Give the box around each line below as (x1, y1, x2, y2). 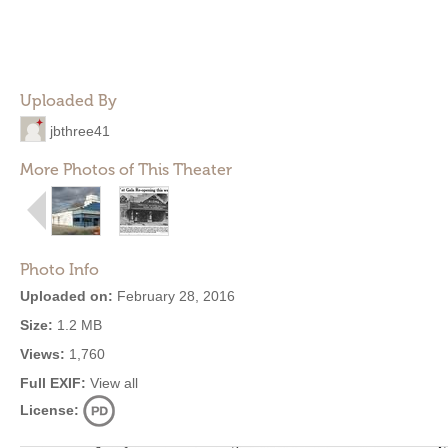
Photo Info (20, 260, 99, 279)
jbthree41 (50, 122, 110, 139)
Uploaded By (20, 91, 117, 110)
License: (20, 402, 79, 418)
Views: (20, 346, 65, 362)
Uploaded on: (20, 288, 113, 304)
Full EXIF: (20, 375, 86, 391)
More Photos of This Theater (20, 160, 232, 179)
